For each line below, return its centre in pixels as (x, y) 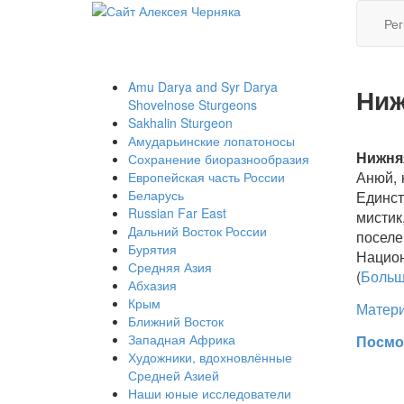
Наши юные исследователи (210, 393)
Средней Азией (174, 375)
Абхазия (152, 285)
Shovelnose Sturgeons (193, 105)
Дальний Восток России (197, 231)
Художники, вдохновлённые (210, 357)
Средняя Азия (170, 267)
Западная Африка (182, 339)
